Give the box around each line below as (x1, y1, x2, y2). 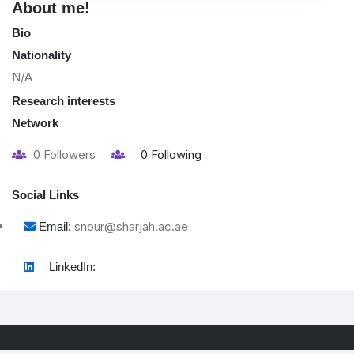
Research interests (12, 93, 115, 107)
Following (151, 146, 201, 162)
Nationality (12, 47, 71, 62)
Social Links (12, 187, 79, 201)
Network (12, 115, 58, 130)
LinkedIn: (49, 260, 96, 274)
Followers (43, 146, 96, 162)
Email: (39, 219, 71, 233)
